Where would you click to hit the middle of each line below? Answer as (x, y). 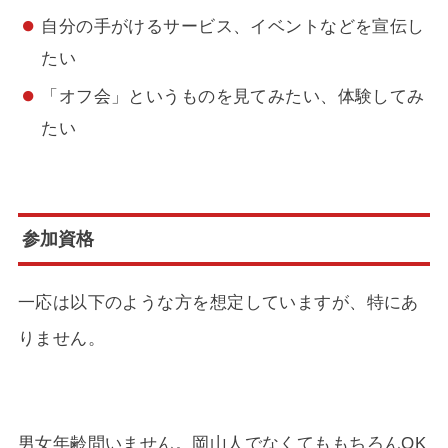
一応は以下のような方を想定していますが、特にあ (218, 302)
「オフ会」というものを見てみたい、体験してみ (233, 95)
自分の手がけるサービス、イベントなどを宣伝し (233, 25)
